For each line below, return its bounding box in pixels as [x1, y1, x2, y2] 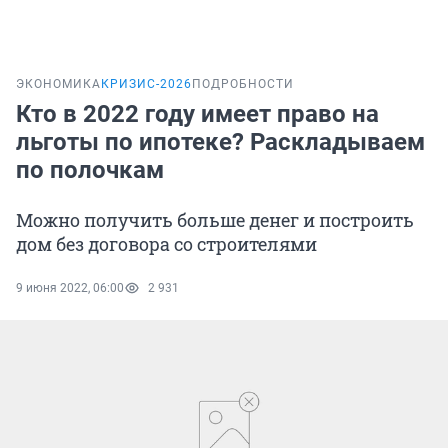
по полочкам [16, 156, 164, 185]
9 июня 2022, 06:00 [16, 281, 124, 296]
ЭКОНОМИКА [16, 77, 101, 92]
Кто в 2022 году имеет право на [16, 100, 379, 129]
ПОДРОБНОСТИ [192, 77, 294, 92]
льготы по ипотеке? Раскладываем [16, 128, 425, 157]
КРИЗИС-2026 [101, 77, 192, 92]
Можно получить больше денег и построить [16, 208, 414, 233]
